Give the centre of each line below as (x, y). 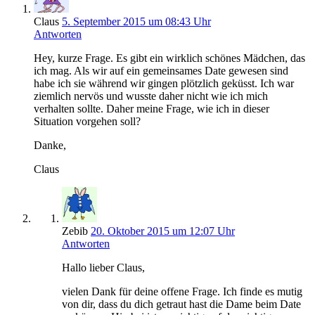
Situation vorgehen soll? (87, 121)
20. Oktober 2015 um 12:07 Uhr (163, 231)
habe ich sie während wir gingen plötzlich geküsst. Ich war (164, 83)
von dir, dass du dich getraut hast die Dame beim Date (181, 304)
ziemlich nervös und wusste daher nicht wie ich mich (151, 96)
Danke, (50, 145)
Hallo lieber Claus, (103, 267)
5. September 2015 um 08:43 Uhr (136, 21)
